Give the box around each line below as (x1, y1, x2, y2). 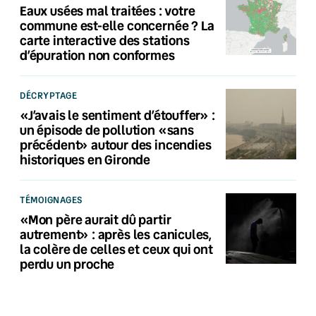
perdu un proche (20, 255, 115, 272)
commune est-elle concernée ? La (20, 16, 214, 34)
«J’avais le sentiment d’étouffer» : (20, 106, 215, 123)
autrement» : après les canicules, (20, 225, 212, 243)
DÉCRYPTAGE (20, 88, 78, 102)
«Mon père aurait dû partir (20, 210, 171, 228)
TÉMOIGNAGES (20, 193, 83, 206)
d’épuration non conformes (20, 46, 175, 63)
